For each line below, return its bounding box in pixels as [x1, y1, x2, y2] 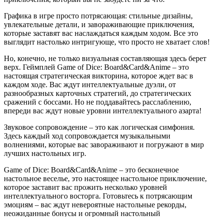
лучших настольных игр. [4, 149, 86, 157]
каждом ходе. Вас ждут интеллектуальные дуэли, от [4, 80, 176, 89]
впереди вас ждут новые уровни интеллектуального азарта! [4, 106, 201, 115]
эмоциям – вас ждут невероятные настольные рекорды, [4, 200, 186, 209]
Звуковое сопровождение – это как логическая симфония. [4, 123, 195, 131]
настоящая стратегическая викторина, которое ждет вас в [4, 71, 193, 80]
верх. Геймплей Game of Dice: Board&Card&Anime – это [4, 62, 189, 71]
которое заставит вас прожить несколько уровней [4, 183, 167, 191]
